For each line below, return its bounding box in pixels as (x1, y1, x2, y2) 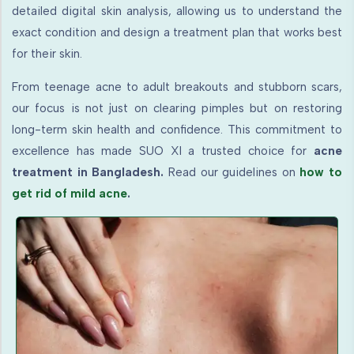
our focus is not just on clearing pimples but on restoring (12, 100, 342, 115)
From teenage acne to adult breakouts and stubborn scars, (12, 79, 342, 94)
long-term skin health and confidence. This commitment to (12, 122, 342, 137)
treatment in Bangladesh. (12, 164, 168, 179)
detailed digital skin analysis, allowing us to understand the (12, 3, 342, 18)
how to (299, 164, 342, 179)
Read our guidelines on (168, 164, 296, 179)
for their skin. (12, 46, 82, 61)
